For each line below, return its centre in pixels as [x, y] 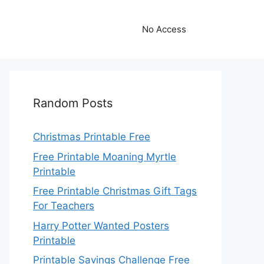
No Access [164, 29]
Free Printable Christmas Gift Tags [115, 191]
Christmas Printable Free [92, 137]
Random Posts [73, 103]
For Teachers [64, 206]
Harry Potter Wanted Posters [101, 225]
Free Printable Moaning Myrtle [105, 156]
